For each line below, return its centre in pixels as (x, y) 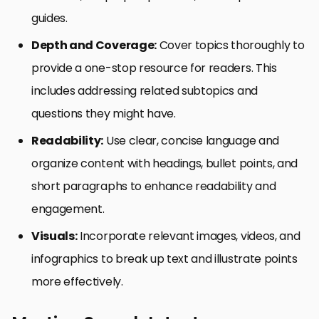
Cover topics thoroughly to (230, 46)
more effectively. (77, 282)
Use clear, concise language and (191, 141)
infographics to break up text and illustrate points (164, 259)
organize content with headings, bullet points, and (164, 164)
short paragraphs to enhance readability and (154, 187)
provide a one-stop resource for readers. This (154, 68)
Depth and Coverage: (94, 46)
